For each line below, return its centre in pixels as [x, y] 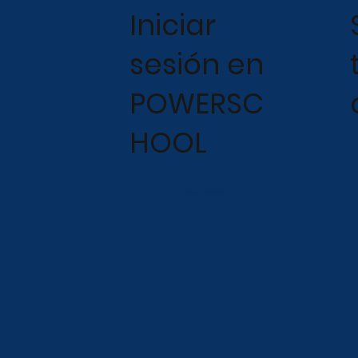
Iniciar [173, 25]
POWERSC [197, 103]
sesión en [197, 64]
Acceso [206, 191]
